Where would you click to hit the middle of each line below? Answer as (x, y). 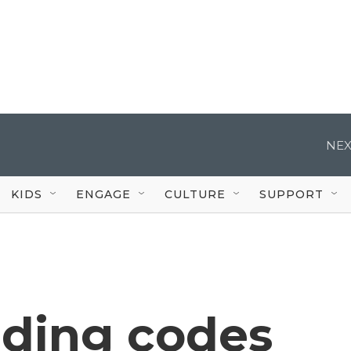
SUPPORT (291, 194)
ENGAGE (103, 194)
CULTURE (195, 194)
